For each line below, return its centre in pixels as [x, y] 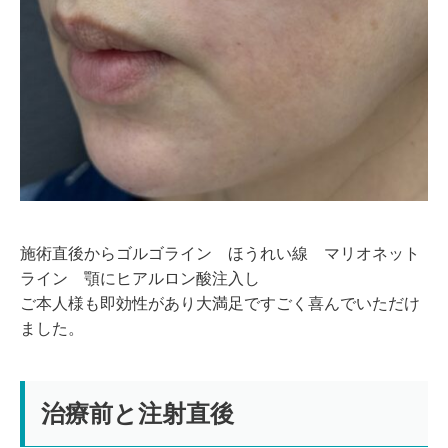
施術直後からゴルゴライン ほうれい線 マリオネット [220, 254]
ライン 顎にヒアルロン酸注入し [140, 279]
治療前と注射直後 [137, 414]
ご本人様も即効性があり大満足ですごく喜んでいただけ [220, 304]
